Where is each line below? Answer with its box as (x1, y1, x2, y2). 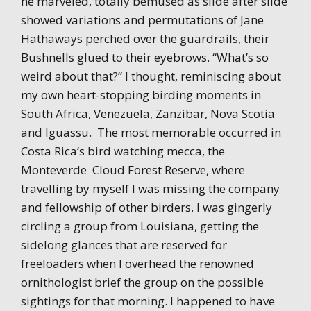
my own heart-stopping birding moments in (21, 86, 261, 103)
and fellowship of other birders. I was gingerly (21, 199, 272, 215)
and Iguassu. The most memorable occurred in (21, 124, 281, 140)
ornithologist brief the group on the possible (21, 274, 264, 290)
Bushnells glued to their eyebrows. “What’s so (21, 49, 269, 65)
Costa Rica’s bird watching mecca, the (21, 142, 225, 159)
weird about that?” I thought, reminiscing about (21, 67, 281, 84)
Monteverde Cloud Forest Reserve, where (21, 161, 245, 178)
